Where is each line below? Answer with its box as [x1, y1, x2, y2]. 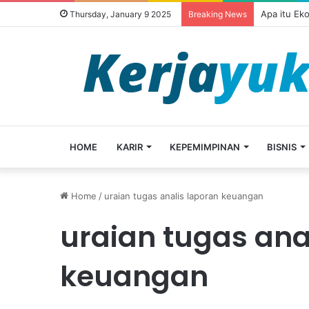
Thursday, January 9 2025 [68, 9, 171, 19]
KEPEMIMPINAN [170, 141, 240, 152]
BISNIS [267, 141, 297, 152]
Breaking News [188, 9, 247, 19]
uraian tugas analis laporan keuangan [104, 190, 263, 201]
